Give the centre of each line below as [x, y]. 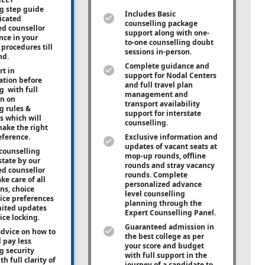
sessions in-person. [159, 52]
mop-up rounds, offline [165, 156]
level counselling [155, 194]
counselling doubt [181, 42]
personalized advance [163, 184]
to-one [136, 42]
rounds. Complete [156, 175]
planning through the [163, 203]
